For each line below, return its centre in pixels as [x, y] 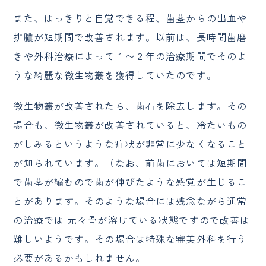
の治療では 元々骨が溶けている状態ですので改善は [132, 220]
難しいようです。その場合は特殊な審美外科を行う [130, 239]
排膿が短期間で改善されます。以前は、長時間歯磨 [130, 37]
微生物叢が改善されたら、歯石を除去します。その [130, 106]
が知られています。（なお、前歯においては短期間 [130, 163]
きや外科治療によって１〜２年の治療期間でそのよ [130, 56]
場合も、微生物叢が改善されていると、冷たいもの [130, 125]
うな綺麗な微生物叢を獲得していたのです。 [115, 75]
